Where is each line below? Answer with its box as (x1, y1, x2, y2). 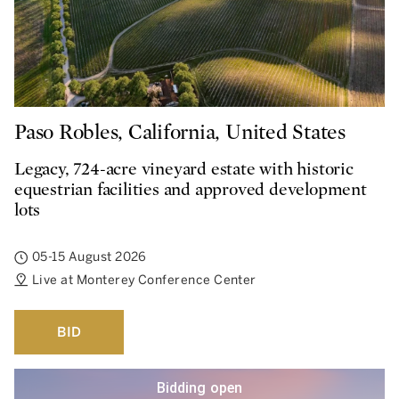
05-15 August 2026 (32, 248, 147, 265)
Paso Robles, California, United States (14, 121, 346, 143)
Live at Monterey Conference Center (32, 272, 256, 288)
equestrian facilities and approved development (14, 180, 367, 199)
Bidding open (156, 379, 243, 397)
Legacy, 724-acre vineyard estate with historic (14, 159, 354, 178)
